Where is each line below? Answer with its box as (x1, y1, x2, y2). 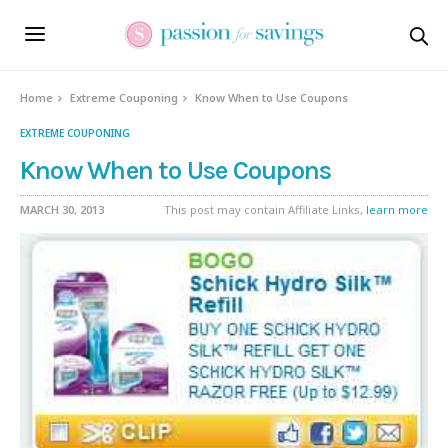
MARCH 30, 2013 (20, 202, 104, 217)
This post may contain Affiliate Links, (164, 202, 366, 217)
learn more (366, 202, 428, 217)
